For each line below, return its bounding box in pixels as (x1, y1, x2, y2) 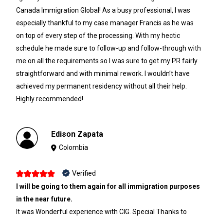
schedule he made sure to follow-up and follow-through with (16, 44, 201, 53)
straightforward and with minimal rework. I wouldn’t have (16, 70, 190, 78)
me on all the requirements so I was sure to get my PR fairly (16, 57, 198, 65)
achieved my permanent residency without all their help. (16, 82, 187, 91)
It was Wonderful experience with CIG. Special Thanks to (16, 207, 187, 216)
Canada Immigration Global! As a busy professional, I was (16, 6, 190, 15)
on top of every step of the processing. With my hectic (16, 32, 180, 40)
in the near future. (16, 195, 73, 203)
